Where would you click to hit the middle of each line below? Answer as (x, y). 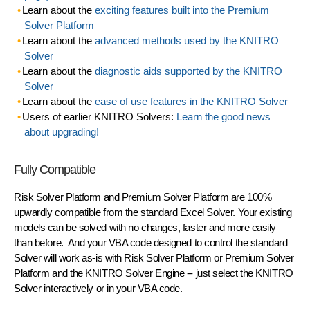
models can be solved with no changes (96, 227)
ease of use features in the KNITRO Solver (191, 101)
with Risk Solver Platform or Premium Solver (198, 257)
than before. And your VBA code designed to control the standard (151, 242)
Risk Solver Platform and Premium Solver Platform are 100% (143, 197)
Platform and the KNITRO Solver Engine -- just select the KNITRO (154, 273)
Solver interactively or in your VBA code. (98, 288)
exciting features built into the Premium (182, 10)
